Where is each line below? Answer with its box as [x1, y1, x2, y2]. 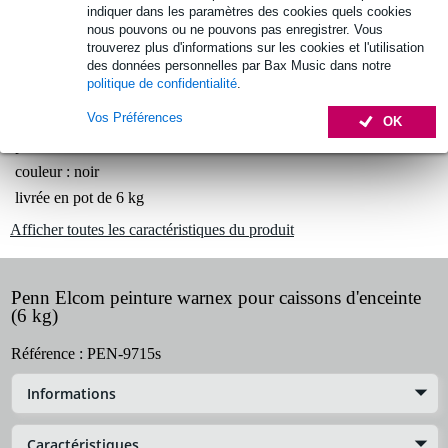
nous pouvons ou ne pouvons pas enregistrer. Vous [87, 22, 383, 37]
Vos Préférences [87, 109, 183, 125]
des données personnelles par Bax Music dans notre [87, 58, 391, 73]
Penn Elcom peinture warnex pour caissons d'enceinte [11, 286, 421, 308]
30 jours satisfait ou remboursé [35, 30, 227, 48]
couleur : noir [15, 162, 99, 180]
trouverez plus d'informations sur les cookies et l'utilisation [87, 40, 424, 55]
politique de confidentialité [87, 76, 237, 91]
